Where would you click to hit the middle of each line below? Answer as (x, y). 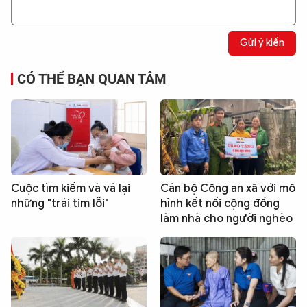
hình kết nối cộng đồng (220, 203)
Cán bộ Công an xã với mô (228, 188)
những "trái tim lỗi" (60, 203)
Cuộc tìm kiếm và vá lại (71, 188)
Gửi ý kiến (262, 43)
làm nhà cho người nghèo (226, 218)
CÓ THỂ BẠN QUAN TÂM (92, 78)
